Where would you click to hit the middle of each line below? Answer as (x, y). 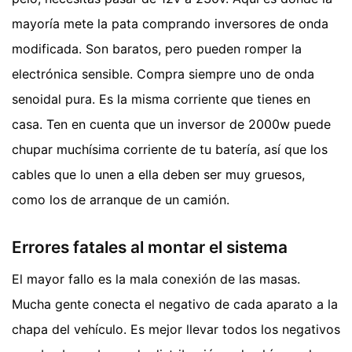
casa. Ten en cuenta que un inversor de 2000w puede (171, 125)
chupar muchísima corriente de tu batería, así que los (170, 150)
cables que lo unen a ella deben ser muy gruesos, (158, 175)
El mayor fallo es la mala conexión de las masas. (156, 279)
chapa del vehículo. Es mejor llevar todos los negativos (176, 329)
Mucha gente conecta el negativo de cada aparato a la (175, 304)
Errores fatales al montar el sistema (150, 247)
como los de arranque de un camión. (121, 200)
